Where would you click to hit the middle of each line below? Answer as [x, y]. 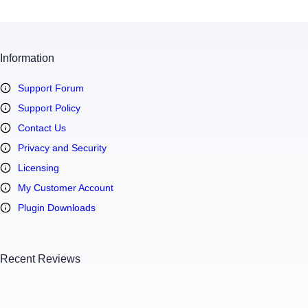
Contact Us [42, 128]
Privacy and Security [62, 147]
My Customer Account [66, 187]
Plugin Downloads [57, 207]
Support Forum [51, 88]
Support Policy [49, 108]
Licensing [38, 167]
